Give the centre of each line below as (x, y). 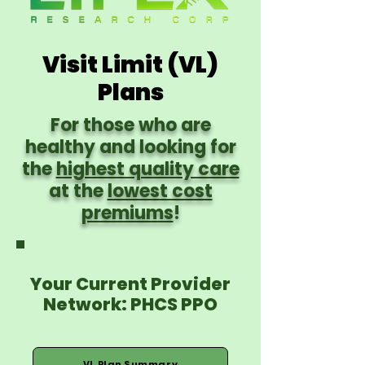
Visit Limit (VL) (130, 65)
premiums (127, 213)
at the (78, 191)
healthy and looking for (130, 147)
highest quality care (147, 169)
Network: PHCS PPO (130, 304)
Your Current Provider (130, 284)
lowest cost (160, 191)
